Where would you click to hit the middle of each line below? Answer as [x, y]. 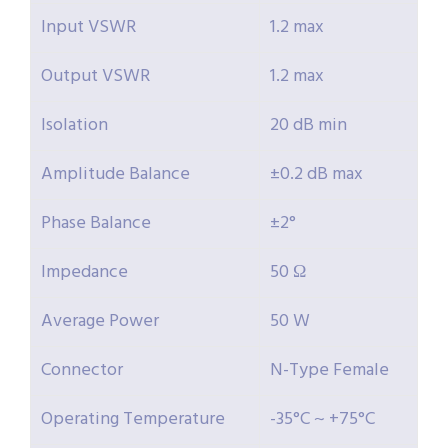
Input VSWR [88, 28]
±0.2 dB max [316, 175]
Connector [82, 371]
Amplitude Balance [115, 175]
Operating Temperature [133, 420]
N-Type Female [329, 371]
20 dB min [308, 126]
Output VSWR [95, 77]
